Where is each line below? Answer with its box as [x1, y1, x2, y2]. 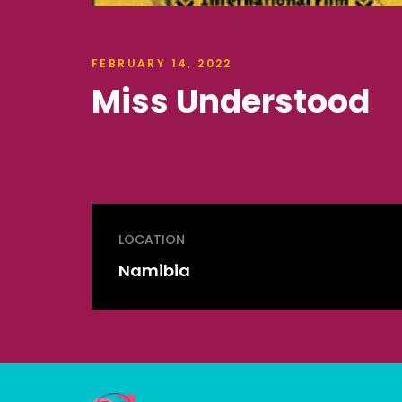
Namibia [118, 258, 190, 282]
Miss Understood [92, 78, 370, 125]
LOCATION [118, 230, 185, 249]
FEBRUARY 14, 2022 [92, 56, 232, 72]
